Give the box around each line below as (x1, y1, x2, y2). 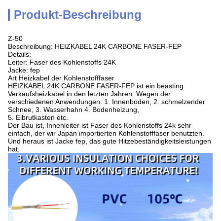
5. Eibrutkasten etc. (8, 113, 68, 121)
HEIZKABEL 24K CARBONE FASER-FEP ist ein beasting (8, 82, 184, 90)
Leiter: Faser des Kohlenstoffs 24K (8, 58, 116, 66)
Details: (8, 50, 31, 58)
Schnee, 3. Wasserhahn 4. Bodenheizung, (8, 106, 139, 113)
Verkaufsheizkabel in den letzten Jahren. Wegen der (8, 90, 171, 98)
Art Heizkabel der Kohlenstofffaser (8, 74, 114, 82)
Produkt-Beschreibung (14, 8, 142, 21)
